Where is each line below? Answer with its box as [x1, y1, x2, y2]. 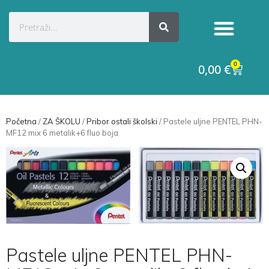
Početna [6, 116, 37, 126]
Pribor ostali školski [86, 116, 157, 126]
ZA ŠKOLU [43, 116, 80, 126]
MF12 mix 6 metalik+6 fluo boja [6, 128, 118, 138]
